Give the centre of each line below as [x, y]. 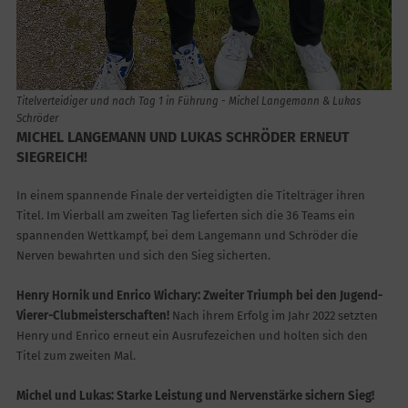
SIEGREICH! [51, 158]
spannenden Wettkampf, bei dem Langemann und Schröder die [187, 236]
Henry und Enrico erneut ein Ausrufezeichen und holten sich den [192, 336]
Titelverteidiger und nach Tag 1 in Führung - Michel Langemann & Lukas [188, 102]
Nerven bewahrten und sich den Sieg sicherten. [143, 256]
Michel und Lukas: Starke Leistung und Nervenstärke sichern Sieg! [195, 396]
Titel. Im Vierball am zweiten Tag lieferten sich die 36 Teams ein [185, 216]
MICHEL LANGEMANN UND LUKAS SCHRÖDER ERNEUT [183, 138]
